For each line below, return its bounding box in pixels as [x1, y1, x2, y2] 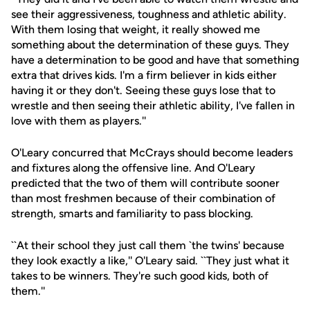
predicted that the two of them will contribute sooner [11, 176, 280, 190]
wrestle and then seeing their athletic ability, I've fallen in [11, 99, 295, 112]
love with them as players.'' [11, 114, 146, 127]
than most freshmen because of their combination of [11, 192, 275, 205]
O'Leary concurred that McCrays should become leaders [11, 146, 293, 159]
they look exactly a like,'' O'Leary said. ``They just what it [11, 254, 289, 267]
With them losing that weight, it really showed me [11, 23, 260, 36]
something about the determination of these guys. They [11, 38, 289, 51]
